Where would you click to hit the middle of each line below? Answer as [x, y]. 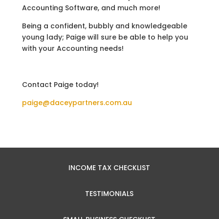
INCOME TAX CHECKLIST [109, 168]
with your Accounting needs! [73, 49]
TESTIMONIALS [109, 194]
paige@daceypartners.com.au [77, 103]
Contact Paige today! [60, 85]
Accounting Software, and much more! [91, 8]
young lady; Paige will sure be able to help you [105, 37]
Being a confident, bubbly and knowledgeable [104, 26]
